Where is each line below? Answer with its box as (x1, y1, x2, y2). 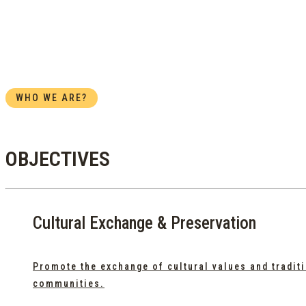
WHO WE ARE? (16, 92, 87, 103)
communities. (33, 277, 105, 289)
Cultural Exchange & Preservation (33, 213, 256, 234)
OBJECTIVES (5, 147, 110, 171)
